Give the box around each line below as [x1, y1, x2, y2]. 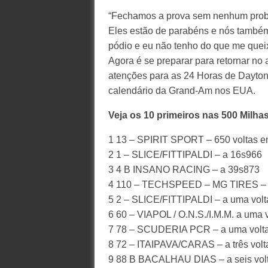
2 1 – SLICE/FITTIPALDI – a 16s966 [108, 149, 262, 160]
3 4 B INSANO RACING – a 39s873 [108, 164, 260, 175]
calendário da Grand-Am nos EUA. [108, 85, 255, 96]
